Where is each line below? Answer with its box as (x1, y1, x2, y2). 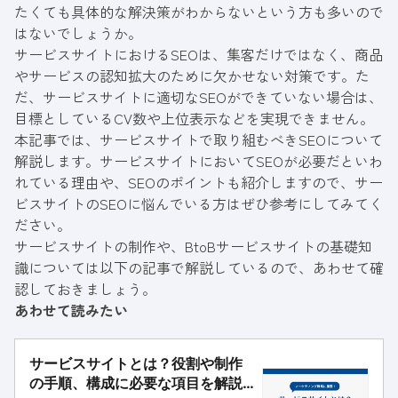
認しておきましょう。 (14, 278, 156, 300)
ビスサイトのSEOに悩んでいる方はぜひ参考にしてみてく (14, 193, 383, 215)
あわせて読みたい (14, 299, 128, 322)
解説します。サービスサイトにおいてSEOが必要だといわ (14, 150, 383, 172)
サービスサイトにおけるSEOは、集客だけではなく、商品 (14, 44, 383, 66)
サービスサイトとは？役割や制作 (29, 354, 243, 373)
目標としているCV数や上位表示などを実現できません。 (14, 107, 374, 130)
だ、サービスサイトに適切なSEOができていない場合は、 (14, 86, 383, 108)
